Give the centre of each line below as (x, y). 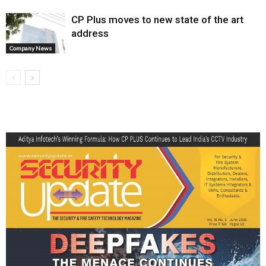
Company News (31, 48)
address (90, 33)
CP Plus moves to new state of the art (157, 19)
